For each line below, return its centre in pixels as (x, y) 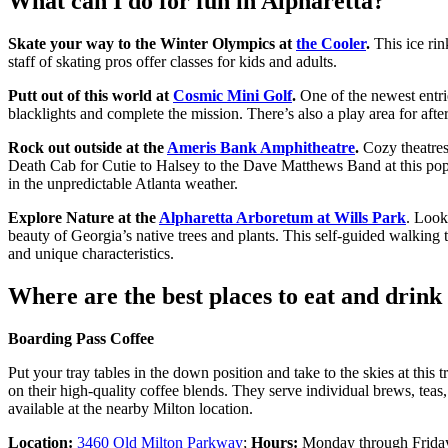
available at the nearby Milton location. (130, 408)
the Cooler (331, 44)
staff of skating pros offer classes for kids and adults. (172, 62)
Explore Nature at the (83, 218)
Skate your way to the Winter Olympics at (152, 44)
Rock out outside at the (87, 148)
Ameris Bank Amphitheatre (261, 148)
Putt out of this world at (90, 96)
